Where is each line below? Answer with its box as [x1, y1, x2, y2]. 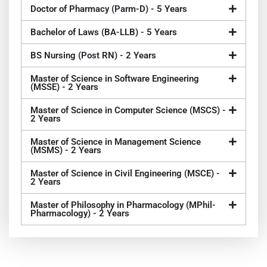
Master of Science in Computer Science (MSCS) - [30, 105, 226, 116]
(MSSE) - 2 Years [30, 82, 98, 93]
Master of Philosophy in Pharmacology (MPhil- [30, 200, 216, 211]
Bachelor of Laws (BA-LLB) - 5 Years [30, 27, 177, 38]
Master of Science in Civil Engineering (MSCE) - [30, 168, 220, 179]
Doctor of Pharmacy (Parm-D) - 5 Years [30, 4, 187, 15]
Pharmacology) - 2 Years [30, 208, 129, 219]
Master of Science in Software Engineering [30, 73, 199, 85]
